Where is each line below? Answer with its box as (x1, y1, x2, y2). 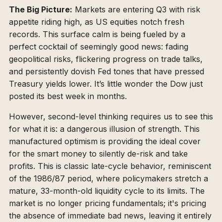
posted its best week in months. (9, 91, 127, 101)
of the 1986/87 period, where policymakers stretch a (9, 173, 208, 183)
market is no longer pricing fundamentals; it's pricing (9, 198, 206, 208)
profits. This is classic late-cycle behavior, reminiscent (9, 161, 211, 171)
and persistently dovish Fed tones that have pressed (9, 66, 204, 76)
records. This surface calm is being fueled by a (9, 29, 185, 39)
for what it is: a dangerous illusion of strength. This (9, 123, 200, 134)
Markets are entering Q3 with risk (72, 4, 200, 14)
